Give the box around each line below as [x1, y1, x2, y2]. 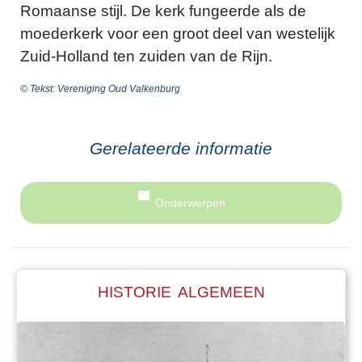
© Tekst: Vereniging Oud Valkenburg [20, 84, 180, 95]
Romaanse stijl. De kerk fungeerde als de [20, 2, 306, 19]
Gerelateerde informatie [90, 139, 272, 158]
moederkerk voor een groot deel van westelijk [20, 24, 335, 42]
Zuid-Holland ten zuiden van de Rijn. [20, 47, 272, 65]
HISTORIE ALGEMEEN [97, 284, 265, 301]
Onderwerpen [154, 196, 225, 210]
